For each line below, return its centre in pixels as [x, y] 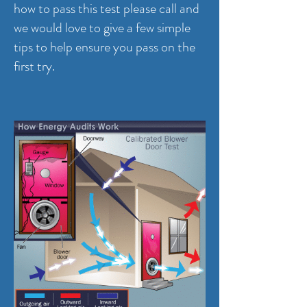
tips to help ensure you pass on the [105, 47]
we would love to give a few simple [102, 28]
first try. [36, 66]
